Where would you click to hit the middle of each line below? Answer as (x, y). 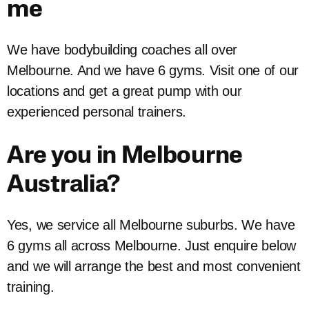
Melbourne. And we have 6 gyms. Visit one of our (153, 71)
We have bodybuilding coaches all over (122, 50)
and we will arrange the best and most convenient (154, 267)
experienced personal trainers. (99, 112)
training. (32, 287)
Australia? (63, 186)
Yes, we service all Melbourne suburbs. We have (151, 225)
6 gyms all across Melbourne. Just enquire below (151, 246)
